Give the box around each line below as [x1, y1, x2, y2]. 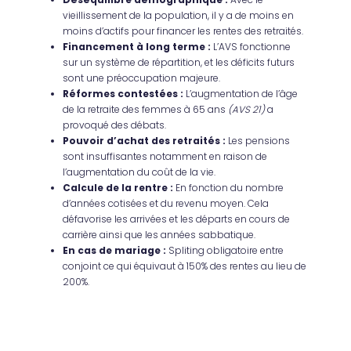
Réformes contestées [63, 86, 179, 100]
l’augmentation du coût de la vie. [63, 165, 216, 179]
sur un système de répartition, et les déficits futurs [63, 55, 295, 69]
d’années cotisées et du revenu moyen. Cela [63, 196, 270, 210]
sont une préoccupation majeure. [63, 71, 221, 85]
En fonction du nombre [173, 180, 284, 194]
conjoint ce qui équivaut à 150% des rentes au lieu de [63, 259, 307, 273]
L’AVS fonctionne [211, 39, 291, 53]
